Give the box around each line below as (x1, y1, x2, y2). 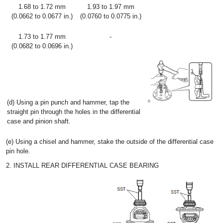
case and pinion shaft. (7, 117, 71, 125)
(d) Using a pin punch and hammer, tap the (7, 99, 129, 106)
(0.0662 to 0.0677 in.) (11, 12, 73, 20)
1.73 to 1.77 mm (18, 33, 66, 40)
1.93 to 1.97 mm (87, 3, 134, 10)
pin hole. (6, 147, 30, 155)
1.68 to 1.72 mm (18, 3, 66, 10)
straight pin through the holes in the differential (7, 108, 140, 115)
